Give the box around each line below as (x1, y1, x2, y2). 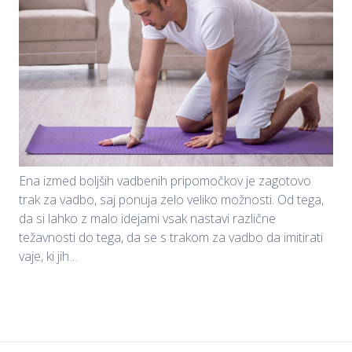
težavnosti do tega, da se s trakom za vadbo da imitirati (19, 228, 323, 246)
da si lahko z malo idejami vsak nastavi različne (19, 209, 276, 227)
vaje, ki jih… (19, 247, 78, 265)
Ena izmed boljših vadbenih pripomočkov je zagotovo (19, 171, 311, 189)
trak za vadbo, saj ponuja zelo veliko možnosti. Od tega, (19, 190, 324, 208)
